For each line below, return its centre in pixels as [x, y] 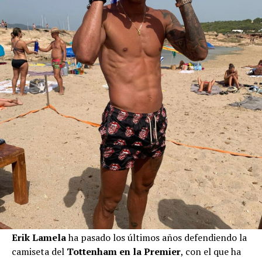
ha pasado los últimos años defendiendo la [156, 238]
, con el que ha [211, 252]
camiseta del [39, 252]
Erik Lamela [39, 238]
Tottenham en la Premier [124, 252]
